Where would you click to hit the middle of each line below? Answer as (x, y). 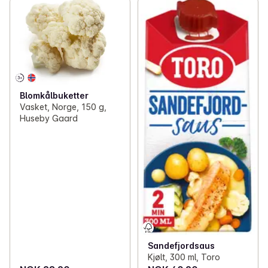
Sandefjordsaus (181, 246)
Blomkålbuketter (54, 95)
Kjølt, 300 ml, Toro (184, 257)
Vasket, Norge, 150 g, (63, 106)
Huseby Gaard (49, 118)
